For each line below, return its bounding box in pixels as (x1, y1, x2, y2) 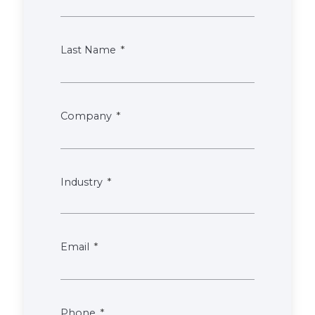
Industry (60, 175, 103, 188)
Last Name (60, 44, 116, 57)
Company (60, 109, 112, 122)
